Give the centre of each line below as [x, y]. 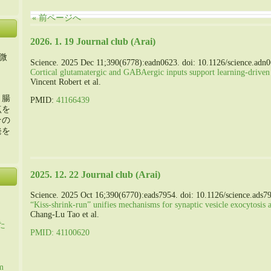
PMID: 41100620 [60, 233]
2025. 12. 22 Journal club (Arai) [95, 175]
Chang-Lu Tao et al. [65, 215]
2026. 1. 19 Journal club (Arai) [93, 42]
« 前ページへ [57, 18]
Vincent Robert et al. [66, 82]
